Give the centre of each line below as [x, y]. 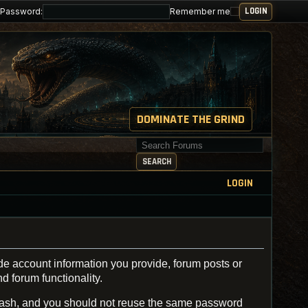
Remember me [200, 11]
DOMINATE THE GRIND [191, 120]
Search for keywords [180, 143]
